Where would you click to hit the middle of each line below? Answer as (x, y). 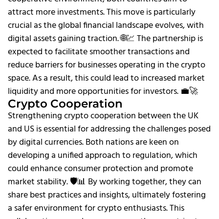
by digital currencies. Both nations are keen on (93, 143)
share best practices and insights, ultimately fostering (107, 196)
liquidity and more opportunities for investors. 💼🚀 (103, 92)
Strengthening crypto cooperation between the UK (103, 116)
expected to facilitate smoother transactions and (99, 52)
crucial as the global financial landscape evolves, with (106, 26)
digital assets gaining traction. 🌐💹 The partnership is (105, 39)
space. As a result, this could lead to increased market (106, 79)
